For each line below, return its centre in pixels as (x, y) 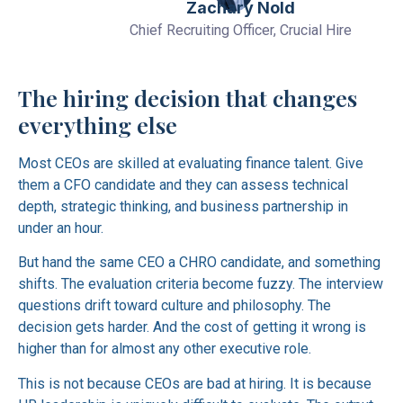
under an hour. (61, 228)
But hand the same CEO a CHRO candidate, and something (199, 263)
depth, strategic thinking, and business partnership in (183, 206)
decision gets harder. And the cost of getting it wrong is (192, 327)
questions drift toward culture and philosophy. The (175, 306)
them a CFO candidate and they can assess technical (183, 185)
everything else (98, 125)
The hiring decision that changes (188, 98)
